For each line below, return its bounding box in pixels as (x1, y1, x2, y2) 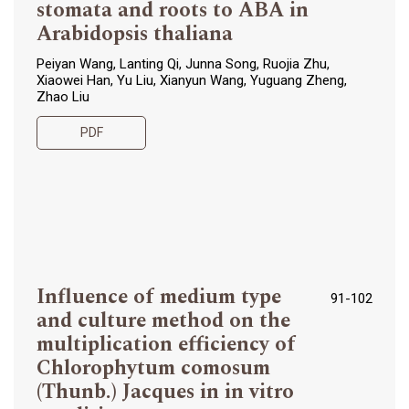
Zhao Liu (37, 89, 89, 106)
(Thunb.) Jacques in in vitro (37, 375, 294, 407)
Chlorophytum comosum (37, 351, 270, 383)
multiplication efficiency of (37, 328, 296, 360)
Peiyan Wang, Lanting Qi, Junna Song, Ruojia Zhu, (37, 56, 330, 73)
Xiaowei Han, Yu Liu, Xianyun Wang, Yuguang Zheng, (37, 72, 347, 89)
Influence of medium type (37, 280, 281, 312)
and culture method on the (37, 304, 290, 336)
